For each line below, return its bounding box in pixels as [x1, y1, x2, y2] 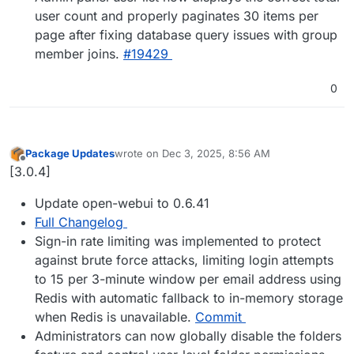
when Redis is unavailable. [35, 309, 195, 326]
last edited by [114, 153, 179, 167]
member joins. [35, 45, 123, 62]
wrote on [115, 147, 162, 160]
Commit [195, 309, 242, 326]
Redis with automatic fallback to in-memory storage [35, 290, 343, 307]
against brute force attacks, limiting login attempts [35, 252, 333, 269]
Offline [22, 159, 55, 172]
